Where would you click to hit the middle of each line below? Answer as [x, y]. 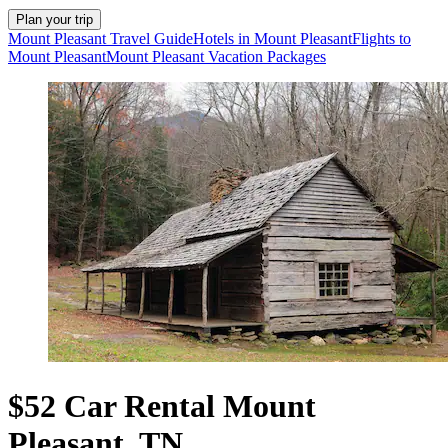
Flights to [381, 39]
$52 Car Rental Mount [162, 405]
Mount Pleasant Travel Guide [100, 39]
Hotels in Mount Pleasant [272, 39]
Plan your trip [54, 20]
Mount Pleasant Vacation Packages [216, 57]
